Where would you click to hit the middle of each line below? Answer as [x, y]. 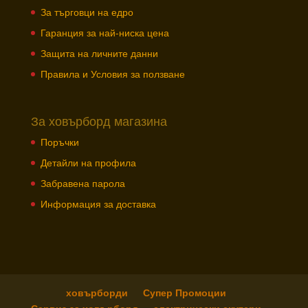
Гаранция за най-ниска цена [104, 32]
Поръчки [59, 142]
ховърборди [97, 293]
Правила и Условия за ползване [112, 74]
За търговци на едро [87, 12]
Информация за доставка [98, 203]
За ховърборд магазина [99, 121]
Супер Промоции [185, 293]
